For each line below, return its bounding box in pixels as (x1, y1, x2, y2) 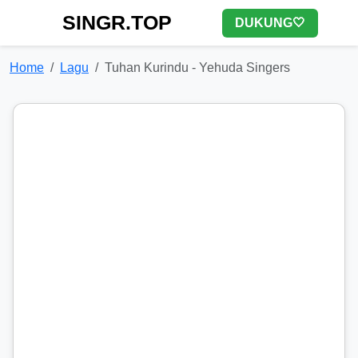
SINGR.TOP (62, 11, 172, 34)
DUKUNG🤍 (235, 15, 305, 30)
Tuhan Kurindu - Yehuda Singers (105, 61, 290, 74)
